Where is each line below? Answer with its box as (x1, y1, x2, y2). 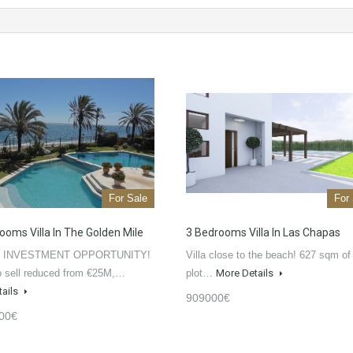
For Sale (109, 192, 147, 205)
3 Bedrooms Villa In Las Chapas (186, 226, 340, 240)
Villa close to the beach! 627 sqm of (186, 249, 351, 262)
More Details (216, 267, 276, 280)
